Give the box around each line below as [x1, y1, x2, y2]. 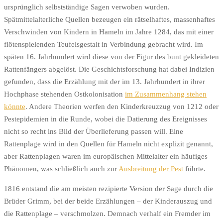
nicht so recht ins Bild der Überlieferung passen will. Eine [4, 127, 183, 135]
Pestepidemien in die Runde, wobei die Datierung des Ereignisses [4, 114, 207, 123]
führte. [183, 164, 206, 173]
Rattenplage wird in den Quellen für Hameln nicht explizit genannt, [4, 139, 213, 148]
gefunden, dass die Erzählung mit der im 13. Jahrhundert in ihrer [4, 77, 205, 86]
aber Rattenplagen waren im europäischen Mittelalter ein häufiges [4, 152, 208, 160]
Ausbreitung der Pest [118, 164, 183, 173]
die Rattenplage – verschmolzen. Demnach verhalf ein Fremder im [4, 209, 211, 218]
